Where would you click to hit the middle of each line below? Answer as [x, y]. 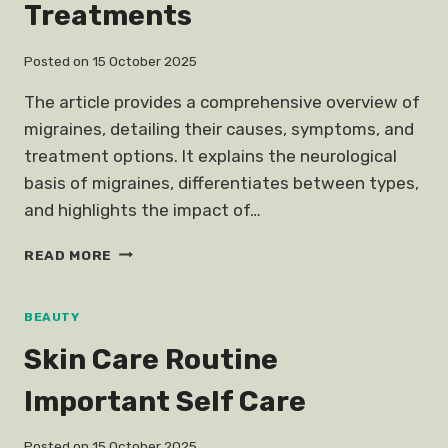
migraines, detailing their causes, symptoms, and [219, 128]
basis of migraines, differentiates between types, [221, 182]
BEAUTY [52, 316]
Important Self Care [165, 401]
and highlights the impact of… [142, 209]
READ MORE [68, 254]
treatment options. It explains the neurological [210, 155]
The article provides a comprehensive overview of [222, 101]
